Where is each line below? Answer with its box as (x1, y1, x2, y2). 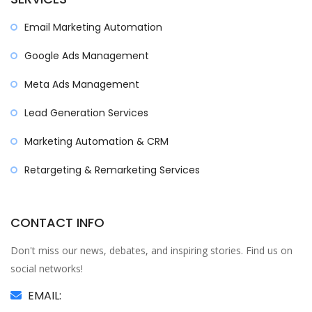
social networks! (10, 262, 83, 275)
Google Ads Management (24, 49, 149, 63)
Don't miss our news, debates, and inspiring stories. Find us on (10, 244, 292, 257)
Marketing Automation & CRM (24, 134, 169, 148)
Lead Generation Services (24, 106, 148, 120)
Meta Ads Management (24, 77, 139, 91)
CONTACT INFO (10, 214, 104, 231)
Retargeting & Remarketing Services (24, 163, 200, 177)
